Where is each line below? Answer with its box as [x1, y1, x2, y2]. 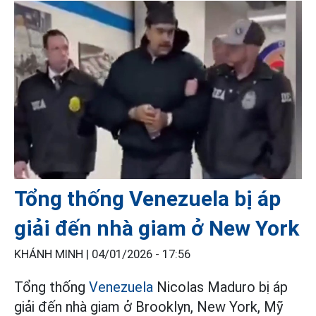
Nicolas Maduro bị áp [153, 278, 288, 296]
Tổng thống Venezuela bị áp [14, 186, 281, 211]
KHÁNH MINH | [14, 247, 92, 261]
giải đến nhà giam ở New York [14, 215, 299, 241]
